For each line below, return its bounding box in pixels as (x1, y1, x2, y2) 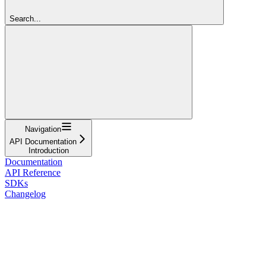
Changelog (5, 188, 46, 199)
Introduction (28, 145, 69, 155)
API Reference (5, 167, 61, 178)
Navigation (25, 124, 61, 134)
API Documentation (9, 137, 77, 146)
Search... (9, 14, 41, 23)
